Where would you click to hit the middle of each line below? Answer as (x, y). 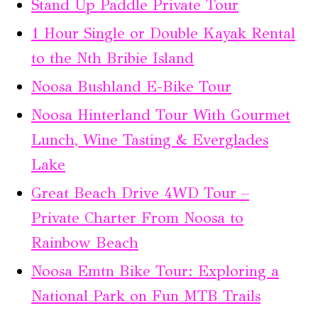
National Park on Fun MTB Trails (146, 296)
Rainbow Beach (85, 242)
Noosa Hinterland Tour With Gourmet (161, 115)
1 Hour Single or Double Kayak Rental (163, 33)
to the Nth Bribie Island (113, 58)
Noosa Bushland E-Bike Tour (131, 86)
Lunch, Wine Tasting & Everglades (150, 139)
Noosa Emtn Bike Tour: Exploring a (155, 271)
